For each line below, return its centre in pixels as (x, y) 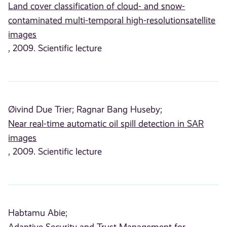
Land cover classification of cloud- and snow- (97, 6)
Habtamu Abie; (38, 213)
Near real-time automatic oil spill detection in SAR (106, 124)
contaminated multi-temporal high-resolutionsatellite (112, 21)
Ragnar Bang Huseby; (120, 110)
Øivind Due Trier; (41, 110)
